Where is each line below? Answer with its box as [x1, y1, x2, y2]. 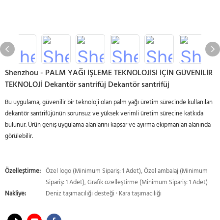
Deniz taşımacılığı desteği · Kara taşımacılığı [46, 189, 162, 199]
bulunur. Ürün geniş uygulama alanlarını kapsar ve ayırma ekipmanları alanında [5, 120, 211, 130]
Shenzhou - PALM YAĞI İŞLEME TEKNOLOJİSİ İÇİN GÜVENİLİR [5, 67, 213, 80]
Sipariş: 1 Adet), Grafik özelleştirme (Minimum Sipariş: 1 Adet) [46, 177, 208, 188]
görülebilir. [5, 131, 33, 141]
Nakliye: [5, 189, 26, 199]
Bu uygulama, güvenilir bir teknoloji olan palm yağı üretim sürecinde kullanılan [5, 97, 213, 108]
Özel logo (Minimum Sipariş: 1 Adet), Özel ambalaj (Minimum [46, 166, 208, 176]
